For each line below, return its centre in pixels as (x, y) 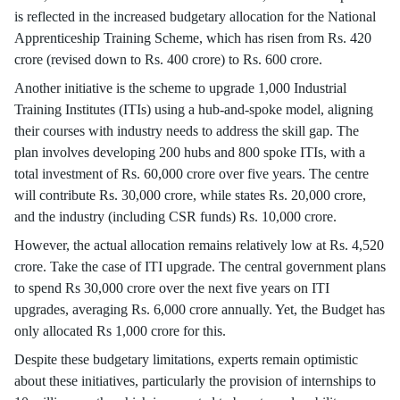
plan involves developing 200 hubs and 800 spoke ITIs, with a (190, 152)
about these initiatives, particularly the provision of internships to (195, 381)
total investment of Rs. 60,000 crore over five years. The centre (192, 174)
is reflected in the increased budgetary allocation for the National (195, 17)
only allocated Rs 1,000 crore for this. (120, 331)
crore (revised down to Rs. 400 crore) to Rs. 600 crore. (168, 59)
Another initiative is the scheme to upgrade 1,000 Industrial (180, 88)
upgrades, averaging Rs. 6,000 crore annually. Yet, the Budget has (200, 309)
